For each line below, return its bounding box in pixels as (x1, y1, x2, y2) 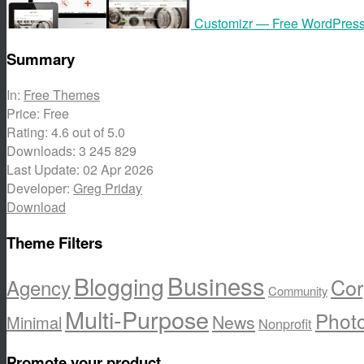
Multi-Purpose (65, 302, 209, 336)
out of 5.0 (72, 122, 125, 141)
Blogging (74, 269, 164, 303)
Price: (6, 103, 43, 123)
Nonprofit (258, 314, 312, 334)
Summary (6, 48, 75, 71)
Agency (6, 273, 71, 302)
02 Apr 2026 (83, 159, 154, 179)
